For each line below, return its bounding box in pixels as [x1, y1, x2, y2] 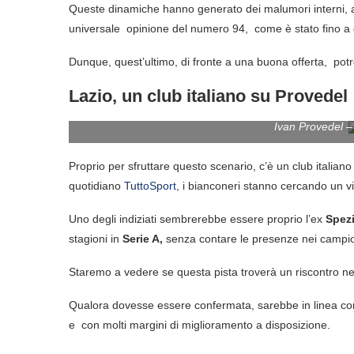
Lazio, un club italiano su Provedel [69, 85, 348, 106]
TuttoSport [124, 179, 176, 192]
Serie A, [122, 232, 166, 245]
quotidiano [69, 179, 124, 192]
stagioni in [69, 232, 122, 245]
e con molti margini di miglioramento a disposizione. [69, 318, 330, 331]
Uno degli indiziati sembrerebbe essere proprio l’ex [69, 212, 326, 225]
